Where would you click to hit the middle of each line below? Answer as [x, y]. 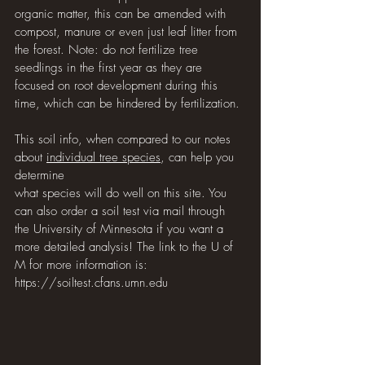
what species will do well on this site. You [123, 193]
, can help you [199, 157]
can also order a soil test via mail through [122, 211]
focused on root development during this [118, 86]
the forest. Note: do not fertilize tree [108, 50]
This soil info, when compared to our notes [125, 139]
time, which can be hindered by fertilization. [127, 103]
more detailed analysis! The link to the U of [126, 247]
